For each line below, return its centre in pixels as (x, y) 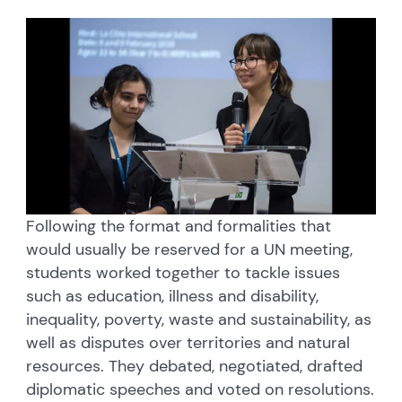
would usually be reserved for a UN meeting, (190, 250)
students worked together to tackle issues (184, 273)
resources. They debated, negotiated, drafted (195, 367)
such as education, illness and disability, (173, 297)
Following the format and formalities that (179, 227)
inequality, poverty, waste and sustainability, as (199, 320)
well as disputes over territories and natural (188, 343)
